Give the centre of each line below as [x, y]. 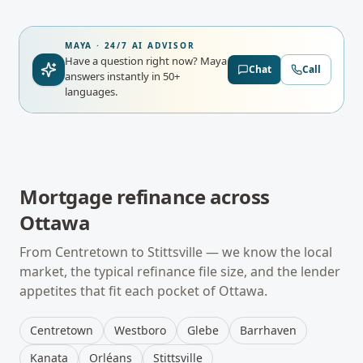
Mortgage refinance [113, 196]
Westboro [140, 330]
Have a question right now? [132, 61]
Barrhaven [268, 330]
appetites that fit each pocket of [119, 291]
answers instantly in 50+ [122, 76]
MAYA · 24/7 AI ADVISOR [130, 45]
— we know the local [267, 252]
